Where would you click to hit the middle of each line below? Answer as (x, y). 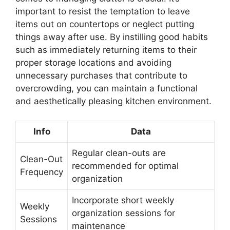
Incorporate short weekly (123, 200)
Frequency (42, 172)
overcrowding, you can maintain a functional (107, 88)
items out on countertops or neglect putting (105, 24)
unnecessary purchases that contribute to (101, 75)
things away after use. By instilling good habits (112, 37)
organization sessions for (123, 213)
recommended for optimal (125, 166)
